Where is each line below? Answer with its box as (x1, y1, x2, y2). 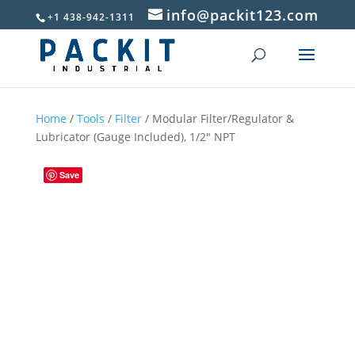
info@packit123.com (166, 6, 319, 25)
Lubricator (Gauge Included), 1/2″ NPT (35, 129, 235, 144)
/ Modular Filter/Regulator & (141, 111, 294, 126)
